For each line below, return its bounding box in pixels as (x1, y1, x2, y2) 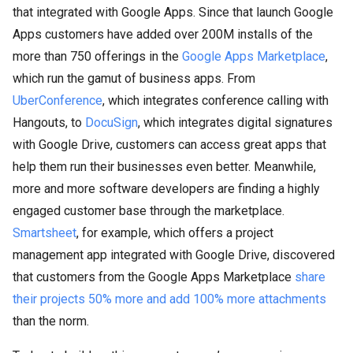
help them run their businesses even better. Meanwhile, (13, 159, 316, 174)
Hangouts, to (13, 115, 85, 130)
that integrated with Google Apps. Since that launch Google (13, 5, 333, 20)
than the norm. (13, 314, 89, 329)
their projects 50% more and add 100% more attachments (13, 292, 326, 307)
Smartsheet (13, 225, 76, 240)
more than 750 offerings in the (13, 49, 182, 64)
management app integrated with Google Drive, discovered (13, 247, 335, 262)
